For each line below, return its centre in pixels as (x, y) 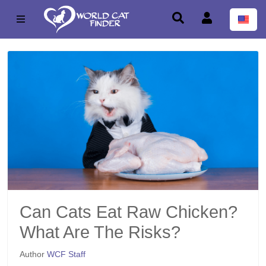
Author (33, 254)
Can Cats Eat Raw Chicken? (129, 212)
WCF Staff (66, 254)
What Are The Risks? (100, 232)
